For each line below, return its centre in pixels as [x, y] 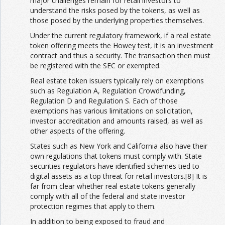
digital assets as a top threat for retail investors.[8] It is [119, 176]
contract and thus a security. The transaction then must [120, 55]
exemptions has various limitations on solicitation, [111, 111]
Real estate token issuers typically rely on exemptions [117, 81]
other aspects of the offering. [78, 131]
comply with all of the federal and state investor [108, 196]
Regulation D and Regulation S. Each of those [104, 101]
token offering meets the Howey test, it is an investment [122, 45]
